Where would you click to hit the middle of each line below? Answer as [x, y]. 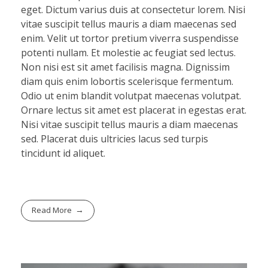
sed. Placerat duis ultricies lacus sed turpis [115, 138]
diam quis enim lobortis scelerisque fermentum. [127, 81]
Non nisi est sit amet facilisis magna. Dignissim [125, 67]
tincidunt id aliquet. [63, 153]
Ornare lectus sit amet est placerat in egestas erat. [134, 110]
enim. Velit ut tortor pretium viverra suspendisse [130, 38]
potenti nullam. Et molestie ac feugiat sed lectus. [128, 52]
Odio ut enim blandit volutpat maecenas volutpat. [131, 95]
